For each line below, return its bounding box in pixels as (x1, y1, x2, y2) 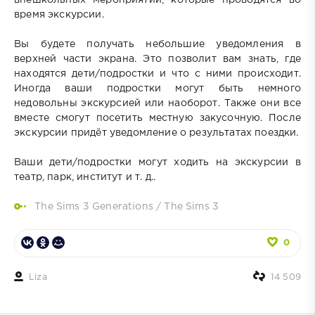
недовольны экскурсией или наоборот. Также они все (14, 98, 301, 108)
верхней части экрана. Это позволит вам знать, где (14, 54, 301, 63)
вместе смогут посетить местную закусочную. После (14, 113, 301, 122)
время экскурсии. (14, 10, 104, 19)
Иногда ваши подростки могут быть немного (14, 84, 301, 93)
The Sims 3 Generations (34, 202, 153, 211)
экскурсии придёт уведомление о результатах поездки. (14, 128, 299, 137)
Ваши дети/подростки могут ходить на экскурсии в (14, 157, 301, 167)
